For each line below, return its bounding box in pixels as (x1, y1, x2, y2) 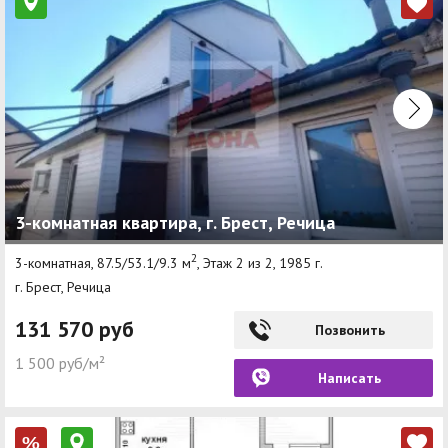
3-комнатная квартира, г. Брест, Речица (15, 211, 335, 234)
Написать (318, 368, 381, 387)
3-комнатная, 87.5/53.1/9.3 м (15, 253, 191, 272)
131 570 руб (15, 314, 134, 343)
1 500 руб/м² (15, 352, 105, 373)
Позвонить (314, 320, 385, 339)
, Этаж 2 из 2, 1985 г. (197, 253, 323, 272)
